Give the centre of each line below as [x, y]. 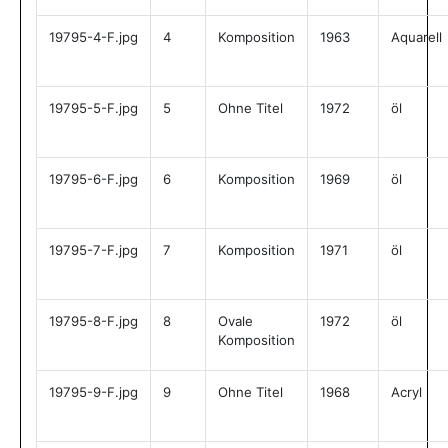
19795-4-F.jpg [93, 37]
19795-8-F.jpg [93, 321]
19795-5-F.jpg [93, 108]
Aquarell [416, 37]
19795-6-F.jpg [93, 179]
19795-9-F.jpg [93, 392]
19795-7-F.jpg [93, 250]
